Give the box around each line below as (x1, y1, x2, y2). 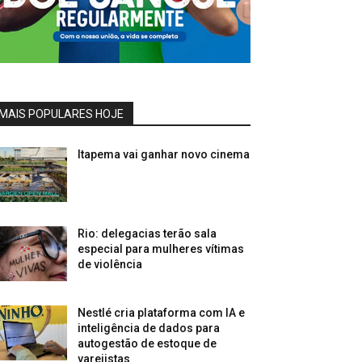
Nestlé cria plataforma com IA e (78, 306, 246, 320)
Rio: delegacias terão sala (78, 226, 217, 240)
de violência (78, 257, 143, 271)
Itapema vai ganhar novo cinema (78, 147, 250, 161)
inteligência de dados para (78, 322, 221, 335)
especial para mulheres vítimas (78, 242, 245, 255)
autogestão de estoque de (78, 337, 217, 351)
